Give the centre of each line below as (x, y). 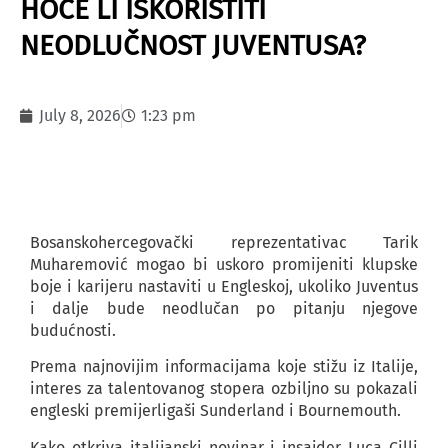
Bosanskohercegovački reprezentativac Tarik (224, 242)
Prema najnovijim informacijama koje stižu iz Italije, (224, 367)
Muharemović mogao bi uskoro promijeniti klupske (224, 264)
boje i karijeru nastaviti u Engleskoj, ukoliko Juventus (224, 286)
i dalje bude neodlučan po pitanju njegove (224, 308)
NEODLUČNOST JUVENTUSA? (193, 45)
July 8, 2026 (80, 115)
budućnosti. (73, 330)
